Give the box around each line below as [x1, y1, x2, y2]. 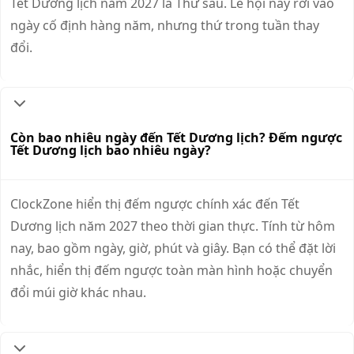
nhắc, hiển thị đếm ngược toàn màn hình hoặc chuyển [10, 262, 333, 280]
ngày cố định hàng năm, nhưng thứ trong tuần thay [10, 16, 319, 34]
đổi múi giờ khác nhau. [10, 284, 146, 302]
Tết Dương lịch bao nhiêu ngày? [10, 141, 211, 159]
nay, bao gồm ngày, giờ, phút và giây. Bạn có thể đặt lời [10, 239, 336, 258]
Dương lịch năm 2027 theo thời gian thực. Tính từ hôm [10, 217, 335, 235]
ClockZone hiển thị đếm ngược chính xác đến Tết [10, 195, 299, 213]
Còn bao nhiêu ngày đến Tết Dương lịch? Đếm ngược [10, 128, 342, 146]
